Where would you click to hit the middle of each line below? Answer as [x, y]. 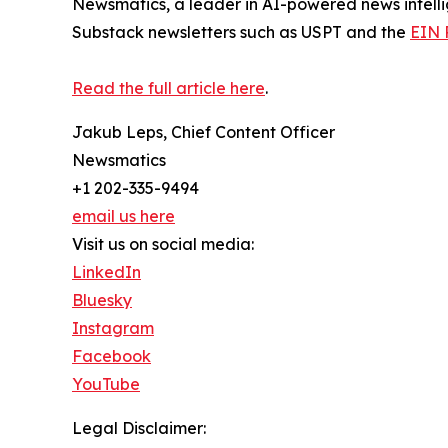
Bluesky [102, 299]
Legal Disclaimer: [139, 427]
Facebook [111, 355]
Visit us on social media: [163, 243]
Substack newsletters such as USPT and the [241, 31]
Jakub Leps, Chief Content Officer [203, 131]
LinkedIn [106, 271]
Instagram [113, 327]
